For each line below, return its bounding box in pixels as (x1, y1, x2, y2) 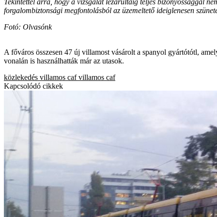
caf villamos (67, 73, 104, 81)
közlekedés (4, 73, 38, 81)
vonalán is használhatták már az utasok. (4, 56, 124, 65)
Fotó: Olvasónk (4, 22, 52, 31)
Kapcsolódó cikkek (4, 81, 63, 90)
